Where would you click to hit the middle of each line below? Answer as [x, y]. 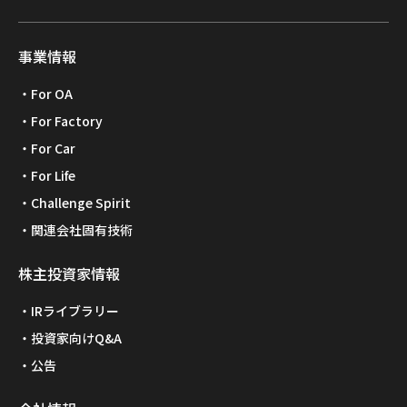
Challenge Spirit [81, 203]
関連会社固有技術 [82, 230]
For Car [53, 149]
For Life [53, 176]
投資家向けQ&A [76, 338]
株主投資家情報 [69, 274]
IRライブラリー [75, 311]
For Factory [67, 121]
